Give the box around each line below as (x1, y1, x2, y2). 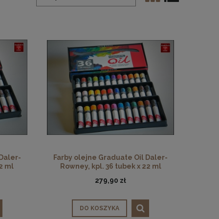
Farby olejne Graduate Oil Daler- (53, 153, 168, 161)
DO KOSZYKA (80, 205, 119, 212)
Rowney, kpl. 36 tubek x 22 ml (60, 162, 161, 170)
